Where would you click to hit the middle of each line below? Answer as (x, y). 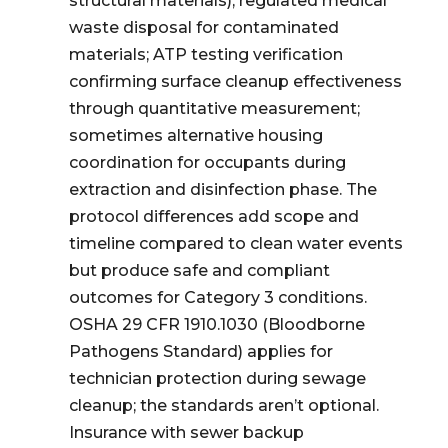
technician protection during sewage (217, 378)
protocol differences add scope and (213, 216)
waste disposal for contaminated (203, 27)
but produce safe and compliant (199, 270)
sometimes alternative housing (195, 135)
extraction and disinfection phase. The (222, 189)
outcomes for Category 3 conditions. (217, 297)
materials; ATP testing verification (205, 54)
